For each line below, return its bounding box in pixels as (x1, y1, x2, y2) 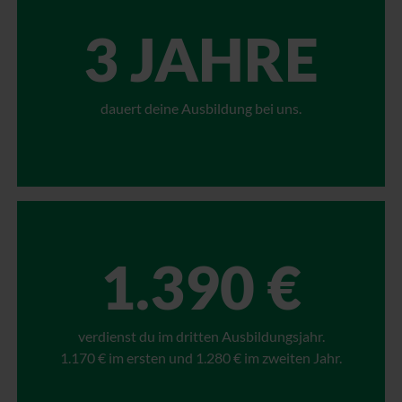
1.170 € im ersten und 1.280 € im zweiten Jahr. (60, 349, 342, 367)
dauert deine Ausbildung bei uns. (100, 100, 301, 118)
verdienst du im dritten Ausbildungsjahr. (77, 328, 325, 345)
